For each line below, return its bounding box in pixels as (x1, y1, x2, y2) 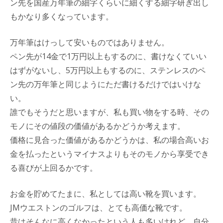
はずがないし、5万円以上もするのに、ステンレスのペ (10, 64, 206, 76)
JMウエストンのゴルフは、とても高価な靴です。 (10, 202, 187, 213)
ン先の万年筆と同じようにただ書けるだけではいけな (10, 78, 201, 90)
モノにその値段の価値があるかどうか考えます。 (10, 120, 185, 131)
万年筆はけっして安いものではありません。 (10, 36, 169, 48)
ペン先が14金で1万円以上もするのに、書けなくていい (10, 50, 207, 62)
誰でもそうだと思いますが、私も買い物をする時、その (10, 106, 209, 117)
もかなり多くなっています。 (10, 10, 113, 22)
